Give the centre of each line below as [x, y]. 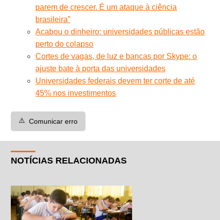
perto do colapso [65, 44]
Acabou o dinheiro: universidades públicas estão [120, 31]
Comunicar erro [54, 121]
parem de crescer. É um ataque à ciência [106, 7]
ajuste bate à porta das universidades [101, 68]
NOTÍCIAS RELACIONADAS [69, 160]
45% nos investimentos [76, 93]
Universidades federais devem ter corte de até [115, 81]
